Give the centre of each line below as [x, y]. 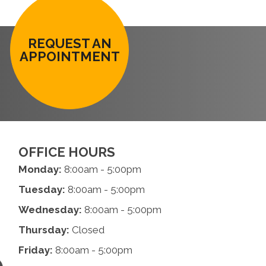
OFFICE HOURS [66, 152]
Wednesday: [50, 210]
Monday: [40, 169]
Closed [87, 230]
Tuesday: [42, 189]
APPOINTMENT [69, 56]
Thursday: [44, 230]
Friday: [35, 250]
